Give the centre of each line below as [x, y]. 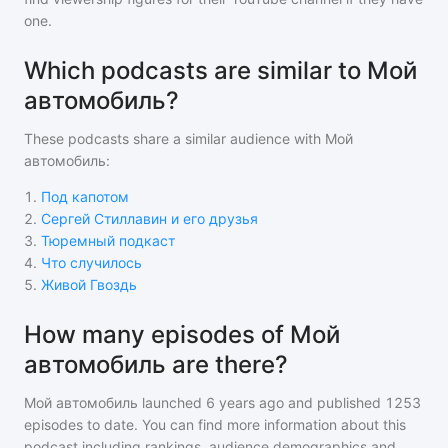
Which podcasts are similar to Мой [220, 70]
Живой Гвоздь [89, 284]
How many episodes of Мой [182, 334]
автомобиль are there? [156, 364]
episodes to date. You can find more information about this [215, 424]
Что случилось [91, 262]
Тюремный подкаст [108, 240]
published [347, 402]
